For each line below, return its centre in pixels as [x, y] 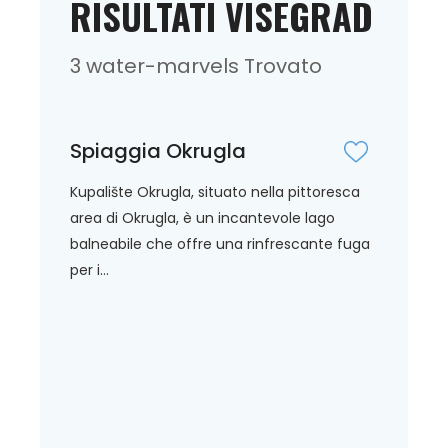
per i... [89, 269]
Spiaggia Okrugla [158, 150]
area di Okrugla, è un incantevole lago [202, 217]
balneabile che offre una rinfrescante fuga [220, 243]
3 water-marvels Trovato [196, 65]
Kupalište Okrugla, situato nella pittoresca [215, 191]
